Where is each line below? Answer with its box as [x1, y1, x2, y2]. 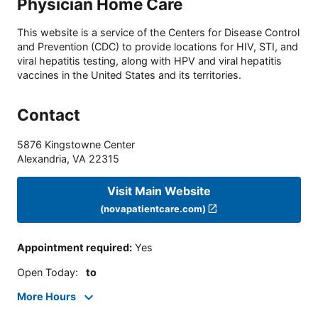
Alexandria [17, 153, 67, 165]
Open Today [17, 265, 75, 278]
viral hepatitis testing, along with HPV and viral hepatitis [17, 55, 282, 67]
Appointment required [17, 241, 129, 254]
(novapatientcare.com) [99, 202, 206, 214]
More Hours [17, 290, 76, 303]
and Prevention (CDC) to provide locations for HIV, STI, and [17, 40, 298, 53]
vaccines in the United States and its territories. [17, 69, 241, 82]
